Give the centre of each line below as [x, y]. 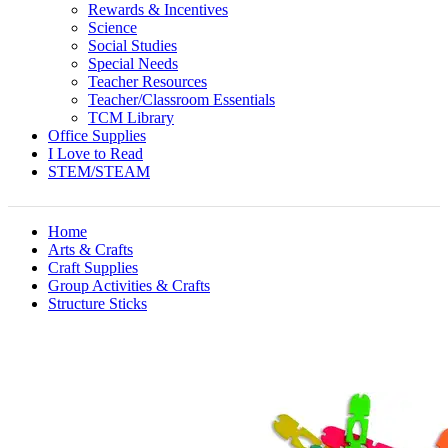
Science [112, 27]
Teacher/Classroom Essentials [181, 99]
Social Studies [132, 45]
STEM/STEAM [99, 171]
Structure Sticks [97, 303]
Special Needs [133, 63]
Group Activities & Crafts [129, 285]
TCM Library [131, 117]
